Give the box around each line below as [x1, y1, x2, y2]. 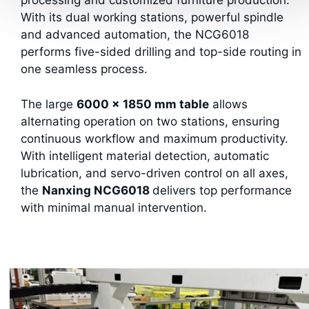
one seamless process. [21, 62, 148, 76]
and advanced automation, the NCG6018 [21, 28, 249, 41]
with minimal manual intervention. [21, 200, 207, 215]
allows [209, 97, 248, 111]
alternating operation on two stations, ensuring [21, 114, 279, 128]
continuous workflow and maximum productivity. [21, 131, 288, 146]
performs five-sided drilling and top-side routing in [21, 45, 301, 59]
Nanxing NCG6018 [42, 183, 152, 197]
